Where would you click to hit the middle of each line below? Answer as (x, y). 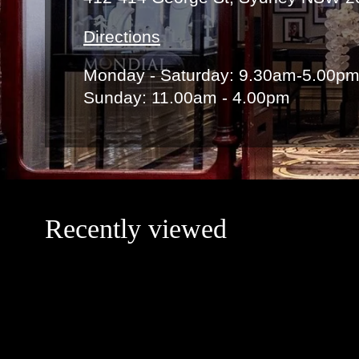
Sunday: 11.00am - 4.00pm (187, 98)
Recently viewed (136, 229)
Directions (122, 36)
